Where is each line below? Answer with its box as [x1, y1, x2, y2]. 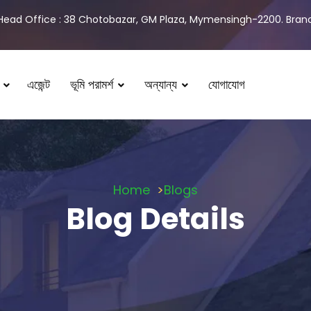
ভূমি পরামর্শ [69, 75, 113, 93]
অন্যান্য [144, 75, 177, 93]
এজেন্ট [26, 75, 50, 93]
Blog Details [66, 198, 245, 239]
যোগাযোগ [208, 75, 245, 93]
